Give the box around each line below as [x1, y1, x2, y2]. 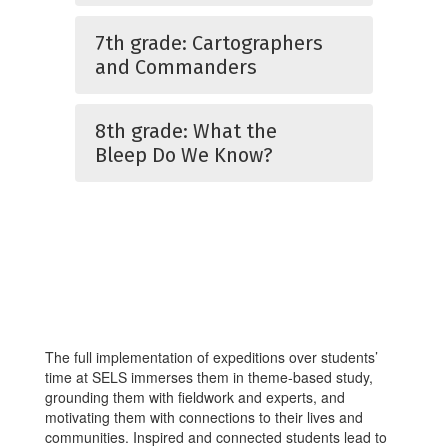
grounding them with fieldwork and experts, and [45, 387, 345, 407]
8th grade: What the [95, 119, 277, 143]
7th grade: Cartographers [95, 31, 323, 55]
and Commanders [95, 55, 257, 79]
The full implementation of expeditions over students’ [45, 347, 378, 367]
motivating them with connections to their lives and [45, 407, 363, 427]
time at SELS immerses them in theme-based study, [45, 367, 373, 387]
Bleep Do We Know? [95, 143, 273, 167]
